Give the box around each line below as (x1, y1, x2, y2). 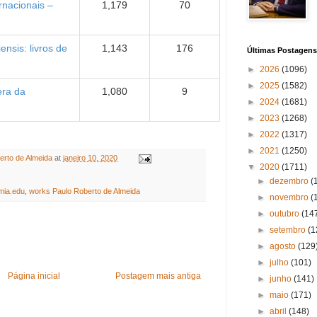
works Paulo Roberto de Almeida (29, 187, 140, 196)
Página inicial (7, 271, 60, 282)
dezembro (270, 176, 311, 187)
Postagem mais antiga (115, 271, 201, 282)
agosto (270, 241, 299, 252)
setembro (270, 225, 309, 236)
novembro (270, 192, 311, 203)
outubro (270, 209, 302, 219)
